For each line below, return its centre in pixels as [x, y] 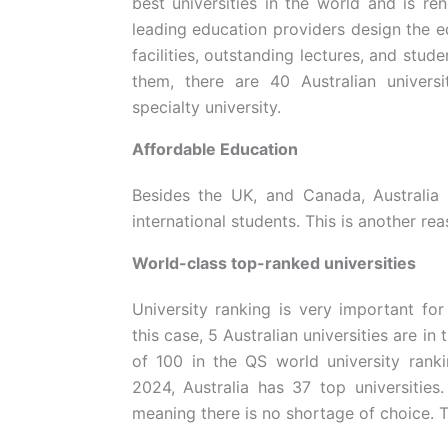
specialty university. [206, 106]
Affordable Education [214, 148]
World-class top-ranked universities [273, 262]
